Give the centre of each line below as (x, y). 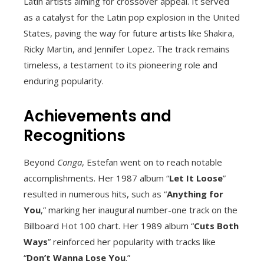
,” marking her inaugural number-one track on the (139, 209)
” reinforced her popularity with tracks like (132, 241)
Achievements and (98, 116)
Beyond (40, 162)
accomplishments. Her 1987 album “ (96, 178)
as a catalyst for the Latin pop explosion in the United (132, 17)
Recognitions (75, 135)
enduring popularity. (64, 80)
